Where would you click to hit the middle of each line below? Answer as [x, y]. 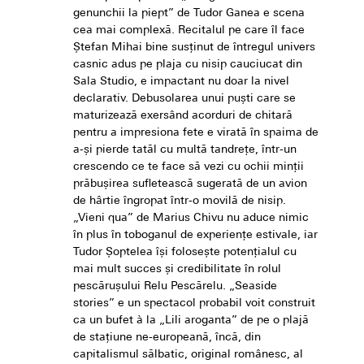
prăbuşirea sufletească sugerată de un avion [190, 184]
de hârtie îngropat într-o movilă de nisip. [180, 201]
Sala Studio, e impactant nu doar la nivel [181, 82]
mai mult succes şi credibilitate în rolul [177, 270]
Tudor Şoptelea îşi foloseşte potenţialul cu [185, 253]
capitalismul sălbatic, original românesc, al [188, 355]
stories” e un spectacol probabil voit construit [194, 304]
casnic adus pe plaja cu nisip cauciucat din [188, 65]
